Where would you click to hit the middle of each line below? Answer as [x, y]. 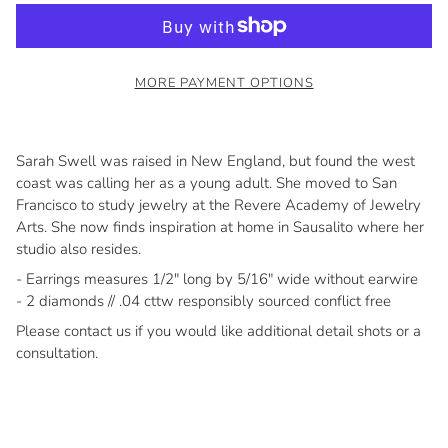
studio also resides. [78, 249]
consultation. [57, 353]
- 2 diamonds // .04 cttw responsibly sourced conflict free [203, 301]
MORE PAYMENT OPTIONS [224, 83]
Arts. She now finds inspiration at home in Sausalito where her [220, 227]
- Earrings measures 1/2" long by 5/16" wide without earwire [217, 279]
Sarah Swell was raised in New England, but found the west [215, 161]
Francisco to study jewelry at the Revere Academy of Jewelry [218, 205]
